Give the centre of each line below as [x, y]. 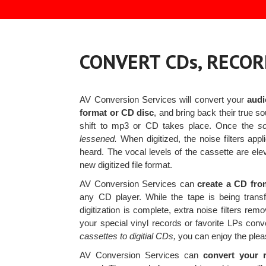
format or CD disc [117, 113]
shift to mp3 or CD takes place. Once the [169, 126]
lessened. [99, 139]
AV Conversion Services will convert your [164, 100]
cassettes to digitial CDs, [128, 236]
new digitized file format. [126, 165]
